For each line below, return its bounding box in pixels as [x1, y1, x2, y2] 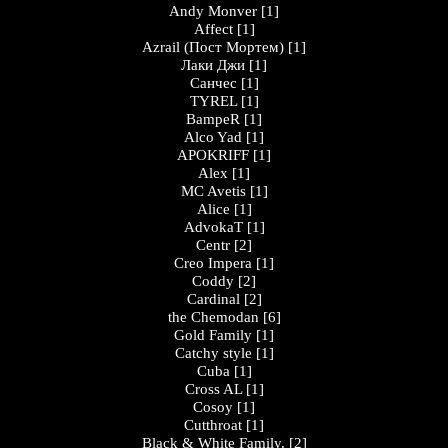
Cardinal [186, 291, 240, 307]
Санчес [189, 75, 237, 91]
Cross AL [184, 381, 242, 397]
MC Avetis [180, 183, 246, 199]
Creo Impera [174, 255, 252, 271]
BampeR [186, 111, 240, 127]
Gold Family [174, 327, 252, 343]
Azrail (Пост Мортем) [142, 39, 284, 55]
